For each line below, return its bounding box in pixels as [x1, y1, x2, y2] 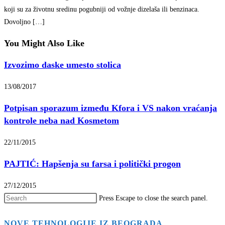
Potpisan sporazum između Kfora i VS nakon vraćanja [4, 102, 217, 113]
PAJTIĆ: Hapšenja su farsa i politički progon [4, 158, 181, 169]
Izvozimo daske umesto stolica [4, 59, 121, 70]
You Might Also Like [4, 38, 84, 48]
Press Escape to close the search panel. [99, 194, 208, 202]
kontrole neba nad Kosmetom [4, 115, 119, 126]
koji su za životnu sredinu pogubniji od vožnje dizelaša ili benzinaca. [4, 5, 199, 13]
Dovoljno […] [4, 18, 45, 26]
